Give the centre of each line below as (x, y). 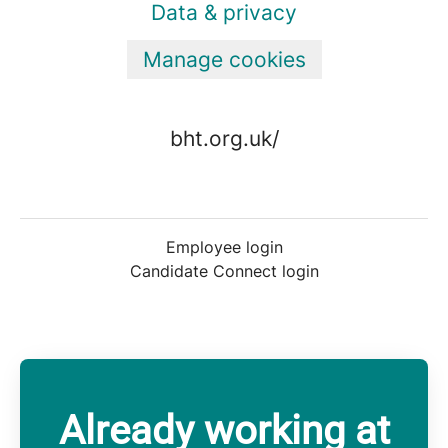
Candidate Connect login (224, 271)
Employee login (224, 247)
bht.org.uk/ (224, 138)
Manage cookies (224, 59)
